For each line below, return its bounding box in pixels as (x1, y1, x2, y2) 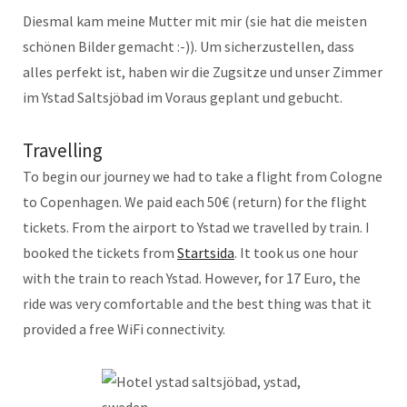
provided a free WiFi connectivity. (23, 319, 225, 338)
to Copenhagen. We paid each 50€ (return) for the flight (23, 192, 367, 211)
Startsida (177, 243, 234, 262)
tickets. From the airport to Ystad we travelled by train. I (23, 217, 370, 236)
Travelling (23, 137, 103, 163)
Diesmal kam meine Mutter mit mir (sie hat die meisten (23, 11, 367, 30)
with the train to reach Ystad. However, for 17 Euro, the (23, 268, 361, 287)
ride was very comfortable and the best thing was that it (23, 293, 372, 313)
